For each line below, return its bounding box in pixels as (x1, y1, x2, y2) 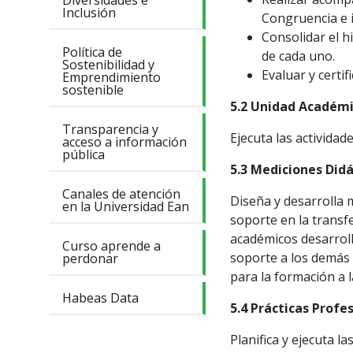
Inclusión (62, 4, 116, 22)
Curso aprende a (62, 237, 161, 255)
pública (62, 146, 105, 164)
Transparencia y (62, 121, 158, 139)
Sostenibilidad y (62, 56, 154, 74)
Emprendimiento (62, 69, 161, 87)
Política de (62, 43, 122, 61)
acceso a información (62, 133, 187, 151)
